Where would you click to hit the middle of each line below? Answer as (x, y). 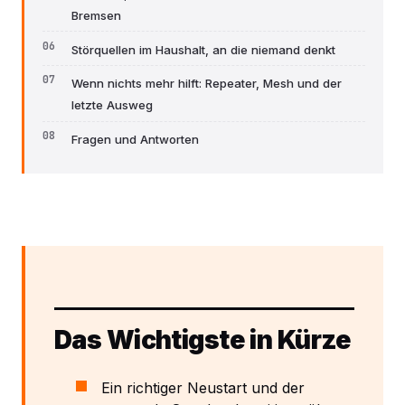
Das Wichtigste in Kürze (203, 339)
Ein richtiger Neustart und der (203, 387)
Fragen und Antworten (135, 140)
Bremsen (96, 15)
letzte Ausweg (112, 105)
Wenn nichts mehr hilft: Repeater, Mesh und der (207, 84)
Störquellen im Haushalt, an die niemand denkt (203, 49)
